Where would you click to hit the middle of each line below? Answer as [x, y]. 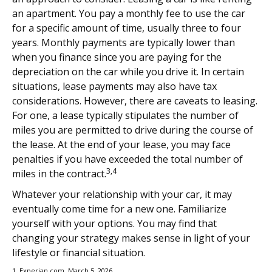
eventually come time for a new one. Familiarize [119, 209]
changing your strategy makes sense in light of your [131, 238]
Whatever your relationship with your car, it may [122, 194]
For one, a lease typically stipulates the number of [125, 115]
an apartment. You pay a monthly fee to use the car [129, 13]
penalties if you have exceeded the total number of [127, 159]
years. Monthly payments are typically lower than [124, 42]
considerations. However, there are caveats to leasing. [135, 100]
